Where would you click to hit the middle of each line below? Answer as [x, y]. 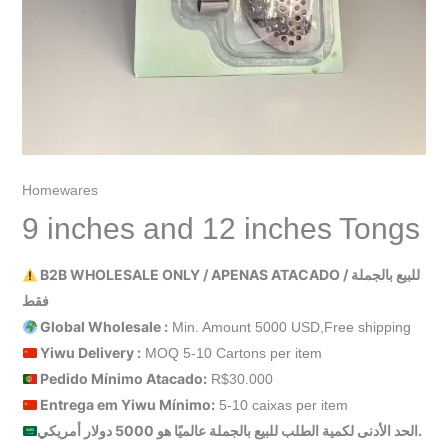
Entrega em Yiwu [100, 405]
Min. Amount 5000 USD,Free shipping [290, 327]
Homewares [59, 190]
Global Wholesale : [103, 327]
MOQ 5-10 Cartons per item [232, 353]
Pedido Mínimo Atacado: [122, 379]
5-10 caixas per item [282, 405]
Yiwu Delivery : [89, 353]
